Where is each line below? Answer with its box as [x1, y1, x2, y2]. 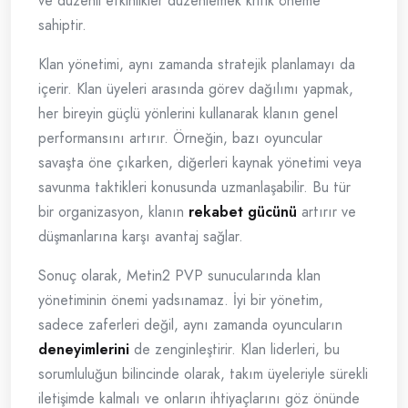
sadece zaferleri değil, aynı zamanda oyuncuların [38, 314, 342, 336]
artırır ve [297, 201, 356, 223]
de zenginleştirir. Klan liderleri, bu [129, 339, 340, 361]
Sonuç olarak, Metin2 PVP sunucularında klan [38, 265, 321, 287]
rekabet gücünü [189, 201, 297, 223]
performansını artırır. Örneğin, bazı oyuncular [38, 127, 322, 149]
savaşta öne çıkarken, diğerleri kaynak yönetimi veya [38, 152, 362, 174]
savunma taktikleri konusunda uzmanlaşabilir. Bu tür [38, 177, 351, 199]
